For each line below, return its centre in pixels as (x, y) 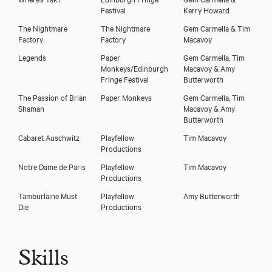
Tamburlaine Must (48, 195)
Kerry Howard (206, 9)
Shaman (31, 108)
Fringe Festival (124, 79)
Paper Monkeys (126, 97)
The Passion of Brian (53, 97)
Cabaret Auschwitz (49, 137)
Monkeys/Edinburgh (134, 68)
